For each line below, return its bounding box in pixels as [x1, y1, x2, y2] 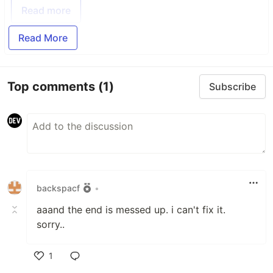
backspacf [37, 182, 80, 193]
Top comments [7, 79, 98, 94]
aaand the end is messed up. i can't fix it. [37, 204, 225, 216]
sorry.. [37, 218, 65, 230]
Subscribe [209, 80, 256, 93]
